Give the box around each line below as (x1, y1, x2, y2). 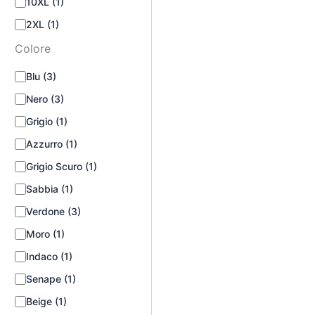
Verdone (25, 205, 67, 217)
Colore (14, 41, 51, 56)
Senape (25, 273, 64, 285)
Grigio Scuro (25, 160, 85, 172)
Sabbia (25, 183, 61, 195)
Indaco (25, 250, 60, 262)
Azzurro (25, 138, 65, 150)
